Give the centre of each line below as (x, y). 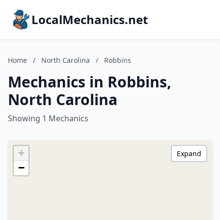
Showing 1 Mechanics (48, 118)
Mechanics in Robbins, (90, 82)
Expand (189, 153)
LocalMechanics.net (90, 19)
